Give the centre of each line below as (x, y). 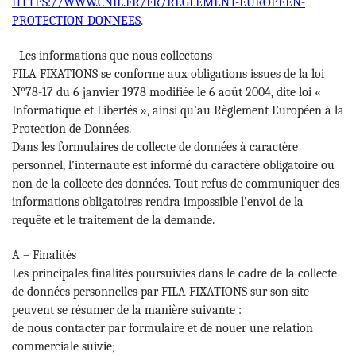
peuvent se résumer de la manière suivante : (127, 310)
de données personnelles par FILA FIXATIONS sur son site (161, 291)
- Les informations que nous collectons (112, 55)
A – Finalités (44, 255)
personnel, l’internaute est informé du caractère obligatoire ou (173, 165)
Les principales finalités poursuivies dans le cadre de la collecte (174, 273)
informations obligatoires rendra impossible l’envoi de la (158, 201)
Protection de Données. (72, 128)
